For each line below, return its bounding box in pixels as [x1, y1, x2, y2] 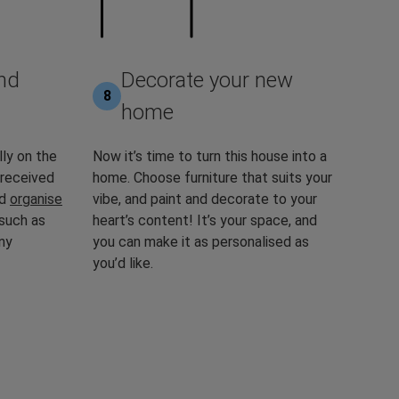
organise [10, 190, 62, 208]
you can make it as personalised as [93, 232, 309, 250]
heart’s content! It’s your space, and [93, 211, 317, 229]
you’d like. [93, 254, 157, 272]
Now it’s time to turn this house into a [93, 147, 327, 165]
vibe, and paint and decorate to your [93, 190, 317, 208]
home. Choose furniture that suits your [93, 168, 332, 186]
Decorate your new [121, 67, 293, 93]
